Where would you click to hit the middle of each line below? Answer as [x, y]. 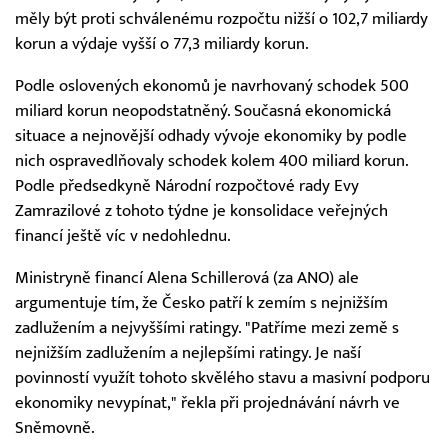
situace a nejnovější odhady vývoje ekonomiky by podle [211, 135]
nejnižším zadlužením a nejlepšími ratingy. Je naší [188, 352]
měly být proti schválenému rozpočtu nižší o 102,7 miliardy [221, 19]
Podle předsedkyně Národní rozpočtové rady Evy [187, 185]
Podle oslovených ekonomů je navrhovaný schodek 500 [212, 85]
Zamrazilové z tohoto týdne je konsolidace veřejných [201, 210]
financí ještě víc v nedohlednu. [123, 235]
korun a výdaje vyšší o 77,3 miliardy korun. [162, 44]
